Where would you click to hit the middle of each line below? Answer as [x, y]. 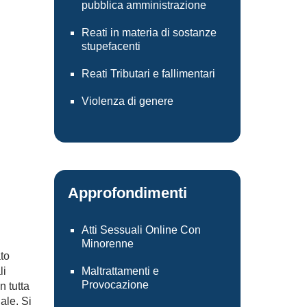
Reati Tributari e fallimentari [148, 74]
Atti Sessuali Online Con [141, 230]
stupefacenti [111, 46]
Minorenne [107, 244]
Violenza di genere [127, 101]
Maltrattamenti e [120, 271]
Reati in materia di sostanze [149, 33]
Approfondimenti [127, 193]
